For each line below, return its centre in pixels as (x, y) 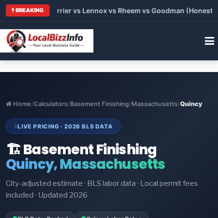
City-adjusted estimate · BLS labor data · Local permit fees (102, 184)
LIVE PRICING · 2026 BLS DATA (65, 126)
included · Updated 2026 (47, 195)
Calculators (51, 104)
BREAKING (29, 10)
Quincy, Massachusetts (86, 164)
